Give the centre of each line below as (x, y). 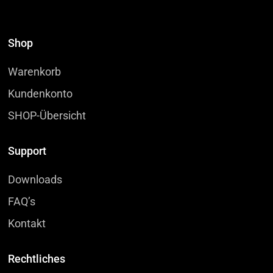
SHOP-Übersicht (47, 116)
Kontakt (27, 224)
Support (27, 151)
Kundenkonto (41, 94)
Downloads (35, 180)
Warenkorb (35, 72)
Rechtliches (37, 259)
